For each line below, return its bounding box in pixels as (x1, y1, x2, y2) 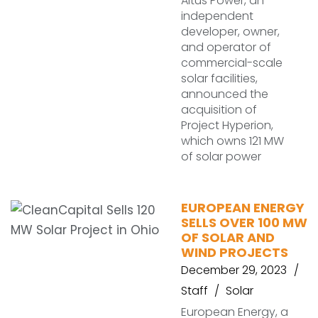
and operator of (181, 39, 271, 55)
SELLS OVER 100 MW (181, 214, 307, 231)
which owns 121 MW (181, 133, 284, 149)
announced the (181, 86, 268, 102)
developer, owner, (181, 23, 280, 40)
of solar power (181, 148, 261, 165)
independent (181, 8, 253, 24)
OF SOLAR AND (181, 229, 275, 246)
